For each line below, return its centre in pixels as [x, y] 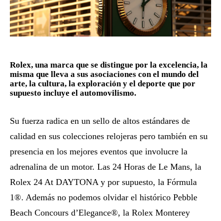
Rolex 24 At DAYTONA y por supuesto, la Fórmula [103, 182]
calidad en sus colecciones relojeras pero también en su [109, 136]
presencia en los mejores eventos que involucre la [99, 151]
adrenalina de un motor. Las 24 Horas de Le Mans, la [106, 166]
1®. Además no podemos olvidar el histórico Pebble [104, 197]
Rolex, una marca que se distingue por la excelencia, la [109, 64]
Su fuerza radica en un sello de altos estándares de [100, 121]
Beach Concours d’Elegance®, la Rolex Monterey [100, 212]
